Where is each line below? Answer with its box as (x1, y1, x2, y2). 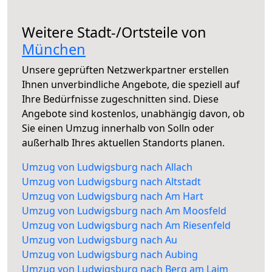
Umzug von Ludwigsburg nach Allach (22, 160, 192, 174)
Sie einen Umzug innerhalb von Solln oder (22, 121, 214, 135)
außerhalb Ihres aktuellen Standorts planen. (22, 136, 225, 150)
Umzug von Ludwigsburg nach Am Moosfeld (22, 204, 226, 218)
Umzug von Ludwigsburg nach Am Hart (22, 189, 203, 203)
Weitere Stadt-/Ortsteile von (22, 22, 206, 42)
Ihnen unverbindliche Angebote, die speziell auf (22, 78, 240, 92)
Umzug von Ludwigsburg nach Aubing (22, 248, 198, 262)
